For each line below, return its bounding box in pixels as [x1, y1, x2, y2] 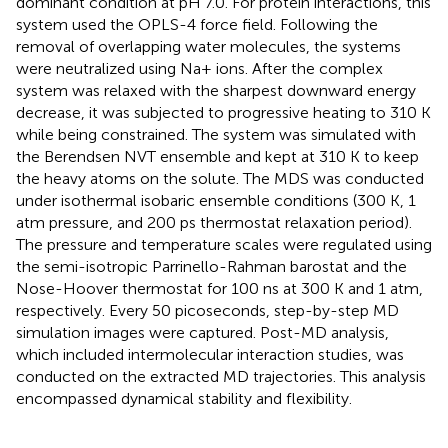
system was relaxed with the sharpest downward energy [16, 80, 416, 100]
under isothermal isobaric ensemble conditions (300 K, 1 [16, 190, 416, 210]
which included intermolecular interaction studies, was [16, 344, 404, 364]
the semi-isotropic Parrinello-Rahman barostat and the [16, 256, 407, 276]
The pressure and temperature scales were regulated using [16, 234, 432, 254]
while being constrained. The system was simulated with [16, 124, 416, 144]
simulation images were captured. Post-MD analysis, [16, 322, 389, 342]
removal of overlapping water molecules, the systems [16, 36, 401, 56]
